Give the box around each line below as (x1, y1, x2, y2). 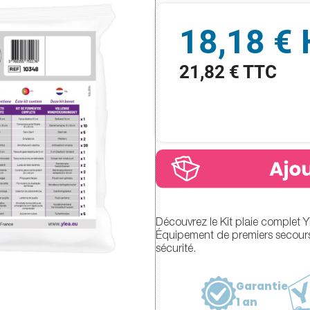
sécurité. (156, 244, 196, 256)
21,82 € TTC (179, 62, 277, 82)
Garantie (235, 278, 288, 293)
